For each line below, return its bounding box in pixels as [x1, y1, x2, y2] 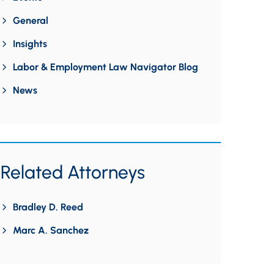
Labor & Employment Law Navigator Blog [13, 61, 198, 73]
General [13, 15, 48, 26]
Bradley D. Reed [13, 201, 83, 213]
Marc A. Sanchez [13, 224, 89, 236]
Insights [13, 38, 47, 50]
